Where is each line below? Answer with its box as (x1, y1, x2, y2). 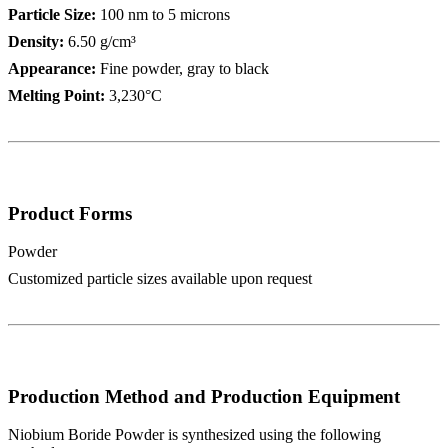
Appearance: (8, 60, 96, 78)
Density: (8, 33, 64, 51)
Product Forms (8, 202, 132, 224)
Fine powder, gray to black (96, 60, 269, 78)
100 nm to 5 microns (96, 6, 230, 24)
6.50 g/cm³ (64, 33, 136, 51)
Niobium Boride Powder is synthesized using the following (8, 426, 381, 444)
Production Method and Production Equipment (8, 385, 400, 407)
